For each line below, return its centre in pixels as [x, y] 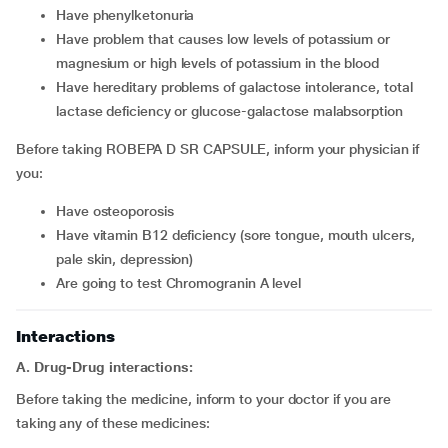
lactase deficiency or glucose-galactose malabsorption [229, 111]
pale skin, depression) [125, 259]
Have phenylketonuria [134, 15]
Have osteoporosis [119, 211]
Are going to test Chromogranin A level [182, 283]
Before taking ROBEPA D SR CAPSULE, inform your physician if [218, 149]
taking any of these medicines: [113, 423]
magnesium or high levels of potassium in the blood [218, 63]
